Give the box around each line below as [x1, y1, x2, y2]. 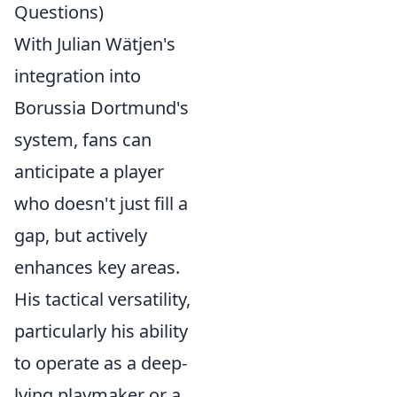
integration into [14, 64, 141, 88]
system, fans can [14, 128, 152, 152]
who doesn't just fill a [14, 191, 188, 215]
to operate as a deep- [14, 351, 187, 375]
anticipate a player [14, 160, 164, 183]
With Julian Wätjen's [14, 32, 175, 56]
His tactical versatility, [14, 287, 191, 311]
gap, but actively [14, 223, 147, 247]
